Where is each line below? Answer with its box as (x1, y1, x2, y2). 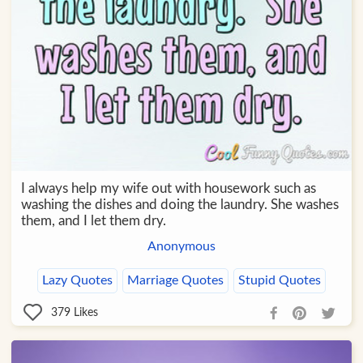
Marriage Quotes (126, 274, 224, 288)
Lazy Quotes (41, 274, 113, 288)
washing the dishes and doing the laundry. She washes (20, 198, 339, 212)
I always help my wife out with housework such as (20, 181, 316, 196)
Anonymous (147, 240, 216, 254)
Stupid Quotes (237, 274, 321, 288)
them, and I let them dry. (20, 214, 166, 228)
